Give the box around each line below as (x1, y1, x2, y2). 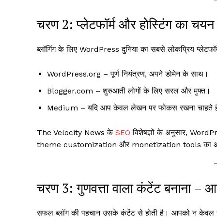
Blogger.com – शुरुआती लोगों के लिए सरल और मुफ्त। (47, 86, 211, 95)
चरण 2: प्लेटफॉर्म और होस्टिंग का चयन (37, 15, 214, 33)
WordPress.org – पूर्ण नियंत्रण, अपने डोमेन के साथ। (47, 69, 209, 78)
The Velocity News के (37, 127, 115, 137)
